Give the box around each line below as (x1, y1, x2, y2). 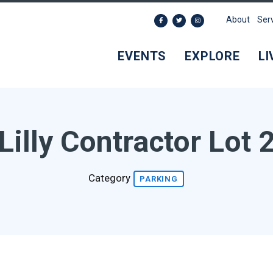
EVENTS (118, 49, 167, 63)
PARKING (140, 174, 178, 183)
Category (88, 171, 133, 184)
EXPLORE (185, 49, 240, 63)
